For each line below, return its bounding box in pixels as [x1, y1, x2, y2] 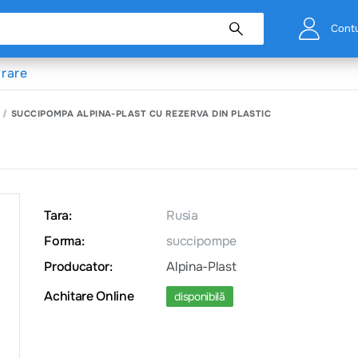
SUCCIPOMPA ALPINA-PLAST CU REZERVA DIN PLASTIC [10, 107, 272, 119]
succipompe [166, 233, 237, 249]
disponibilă [174, 289, 225, 304]
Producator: [44, 258, 113, 275]
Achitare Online [44, 288, 134, 304]
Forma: [44, 233, 85, 249]
